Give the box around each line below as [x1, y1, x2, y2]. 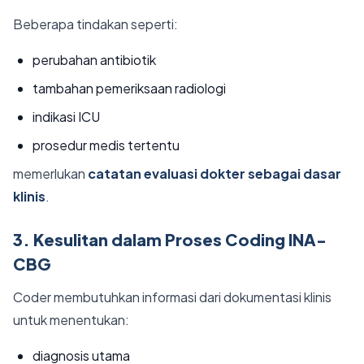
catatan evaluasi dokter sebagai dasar [88, 165, 341, 182]
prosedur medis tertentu [32, 136, 180, 154]
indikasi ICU [32, 108, 100, 125]
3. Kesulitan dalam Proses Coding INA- [13, 229, 327, 249]
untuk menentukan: [13, 311, 129, 328]
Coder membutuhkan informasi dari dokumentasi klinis [13, 288, 331, 305]
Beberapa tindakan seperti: [13, 15, 178, 32]
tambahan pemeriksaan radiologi [32, 80, 226, 97]
